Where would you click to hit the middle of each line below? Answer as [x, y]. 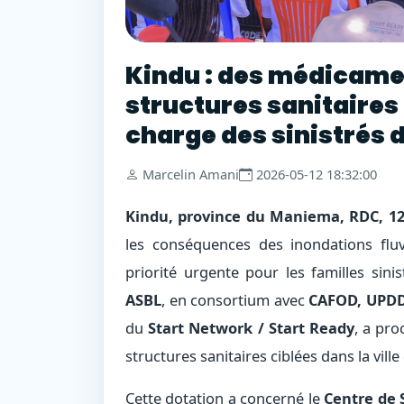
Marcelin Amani [191, 174]
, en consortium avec [235, 299]
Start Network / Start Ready [252, 327]
